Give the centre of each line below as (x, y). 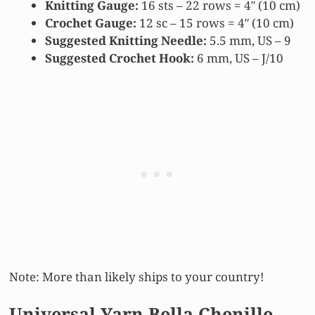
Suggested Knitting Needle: (126, 41)
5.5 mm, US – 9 (249, 41)
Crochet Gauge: (91, 23)
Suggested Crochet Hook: (120, 58)
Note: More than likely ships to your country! (137, 276)
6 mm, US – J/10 (239, 58)
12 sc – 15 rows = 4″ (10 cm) (215, 23)
